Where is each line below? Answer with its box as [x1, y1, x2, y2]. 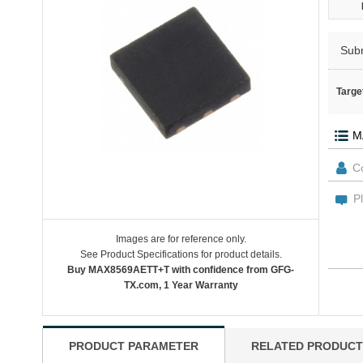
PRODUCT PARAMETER [69, 340, 199, 352]
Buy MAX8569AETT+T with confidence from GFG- [67, 264, 294, 275]
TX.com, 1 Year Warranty [123, 280, 238, 291]
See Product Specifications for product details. [79, 249, 282, 260]
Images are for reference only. [115, 233, 246, 245]
